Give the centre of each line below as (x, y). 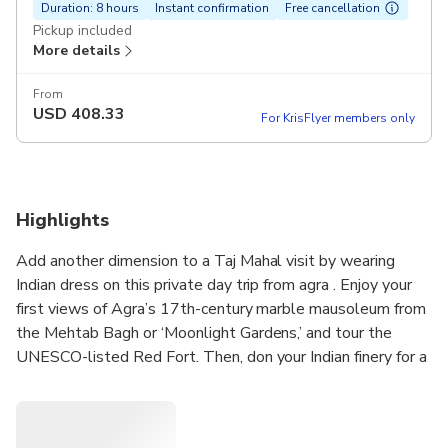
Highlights (62, 219)
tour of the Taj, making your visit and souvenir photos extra (221, 380)
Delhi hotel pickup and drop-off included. (157, 428)
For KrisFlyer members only (337, 117)
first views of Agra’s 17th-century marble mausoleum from (221, 308)
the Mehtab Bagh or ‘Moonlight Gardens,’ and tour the (204, 332)
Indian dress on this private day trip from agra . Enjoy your (214, 284)
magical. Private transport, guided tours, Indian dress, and (215, 404)
